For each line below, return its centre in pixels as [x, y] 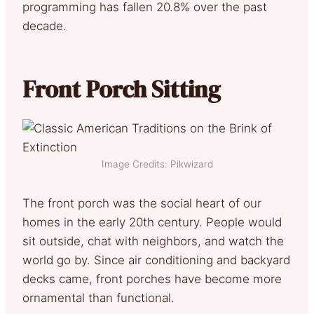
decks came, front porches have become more [152, 279]
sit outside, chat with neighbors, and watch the [153, 241]
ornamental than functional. [98, 298]
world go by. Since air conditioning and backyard [156, 260]
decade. [45, 26]
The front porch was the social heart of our [142, 203]
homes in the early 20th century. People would [152, 222]
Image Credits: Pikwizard [157, 164]
